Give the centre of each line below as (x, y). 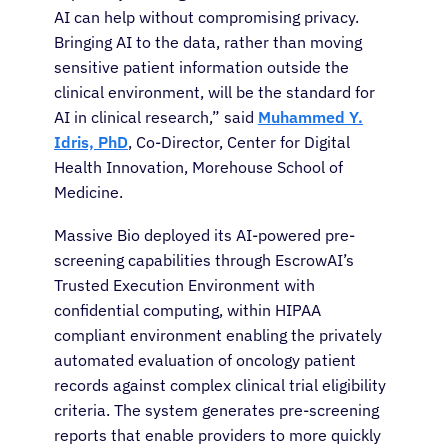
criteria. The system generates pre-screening (216, 410)
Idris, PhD (91, 142)
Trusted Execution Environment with (184, 285)
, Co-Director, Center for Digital (239, 142)
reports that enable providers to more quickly (217, 435)
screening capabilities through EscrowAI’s (204, 260)
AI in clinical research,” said (156, 117)
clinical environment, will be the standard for (214, 92)
